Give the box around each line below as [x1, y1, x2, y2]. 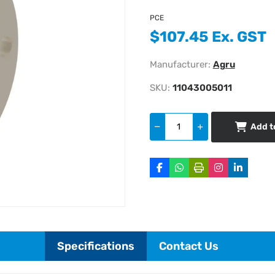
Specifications [56, 239, 134, 253]
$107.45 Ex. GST [149, 28, 266, 45]
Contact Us [158, 239, 219, 253]
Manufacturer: [149, 58, 211, 70]
